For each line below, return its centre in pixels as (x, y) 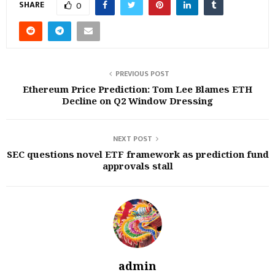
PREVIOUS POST (142, 74)
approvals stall (137, 166)
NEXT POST (133, 139)
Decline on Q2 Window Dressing (137, 101)
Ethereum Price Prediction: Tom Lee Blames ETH (137, 89)
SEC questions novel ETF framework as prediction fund (137, 154)
